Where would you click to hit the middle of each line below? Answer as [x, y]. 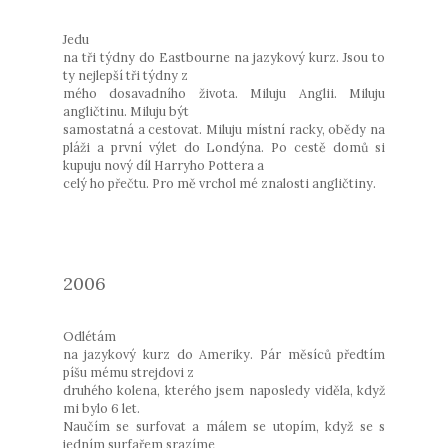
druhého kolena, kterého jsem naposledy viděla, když [224, 389]
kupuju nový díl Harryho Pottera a [163, 164]
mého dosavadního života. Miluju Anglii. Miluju [224, 92]
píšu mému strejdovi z [128, 371]
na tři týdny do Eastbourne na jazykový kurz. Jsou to [224, 56]
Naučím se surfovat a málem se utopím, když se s [224, 425]
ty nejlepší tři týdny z [125, 74]
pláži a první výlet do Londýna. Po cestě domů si [224, 146]
